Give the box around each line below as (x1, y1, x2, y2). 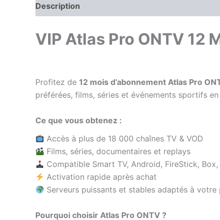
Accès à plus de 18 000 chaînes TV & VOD (44, 134, 204, 144)
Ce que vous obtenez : (35, 115, 122, 125)
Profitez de (35, 77, 79, 87)
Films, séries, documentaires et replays (44, 146, 191, 157)
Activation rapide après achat (44, 172, 157, 182)
